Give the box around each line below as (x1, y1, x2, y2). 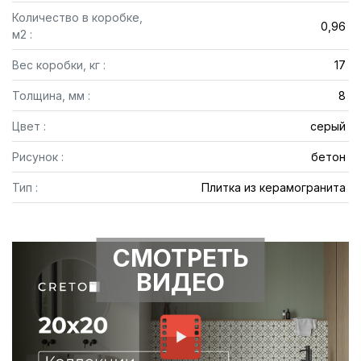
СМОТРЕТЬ (112, 243, 249, 273)
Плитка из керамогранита (201, 180, 346, 194)
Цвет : (12, 119, 46, 133)
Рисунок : (12, 150, 64, 164)
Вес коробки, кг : (12, 58, 106, 72)
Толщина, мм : (12, 89, 90, 102)
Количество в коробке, (12, 10, 143, 24)
